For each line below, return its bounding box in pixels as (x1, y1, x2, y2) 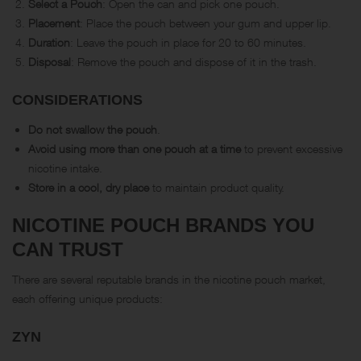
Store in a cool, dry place (28, 180, 149, 194)
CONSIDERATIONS (12, 91, 143, 108)
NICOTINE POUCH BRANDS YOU (12, 214, 314, 236)
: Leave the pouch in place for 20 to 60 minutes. (70, 35, 306, 49)
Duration (28, 35, 70, 49)
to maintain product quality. (149, 180, 284, 194)
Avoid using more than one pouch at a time (28, 141, 241, 156)
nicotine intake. (28, 160, 102, 175)
